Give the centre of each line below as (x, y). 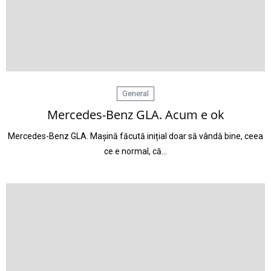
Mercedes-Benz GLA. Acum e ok (135, 115)
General (135, 93)
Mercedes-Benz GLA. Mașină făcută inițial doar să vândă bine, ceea (135, 136)
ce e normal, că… (135, 151)
